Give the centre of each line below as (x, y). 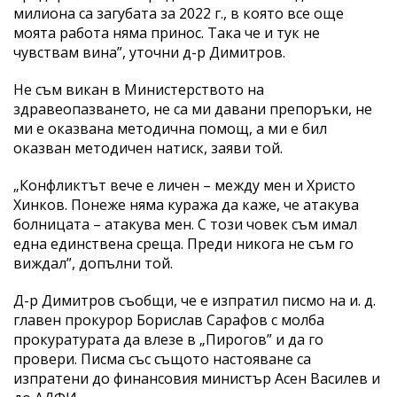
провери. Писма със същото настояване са (162, 358)
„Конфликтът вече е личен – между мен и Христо (184, 185)
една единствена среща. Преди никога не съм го (183, 243)
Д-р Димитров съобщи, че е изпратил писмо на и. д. (195, 300)
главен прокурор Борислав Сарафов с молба (169, 319)
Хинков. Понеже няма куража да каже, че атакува (186, 204)
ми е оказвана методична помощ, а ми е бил (170, 128)
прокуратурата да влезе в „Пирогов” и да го (168, 339)
